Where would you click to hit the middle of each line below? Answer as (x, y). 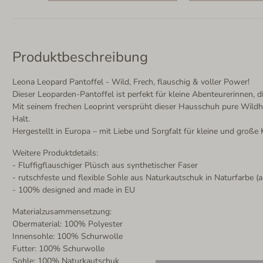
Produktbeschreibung (80, 57)
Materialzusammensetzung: (62, 211)
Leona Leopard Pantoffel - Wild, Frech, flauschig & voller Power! (131, 82)
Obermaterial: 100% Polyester (68, 224)
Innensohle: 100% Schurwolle (68, 236)
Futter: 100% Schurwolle (58, 248)
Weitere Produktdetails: (58, 153)
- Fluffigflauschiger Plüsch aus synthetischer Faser (105, 165)
